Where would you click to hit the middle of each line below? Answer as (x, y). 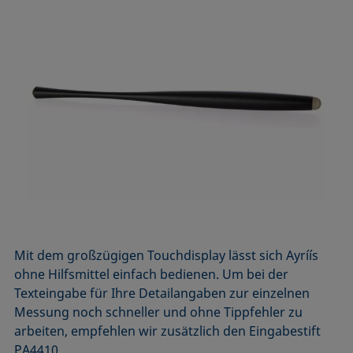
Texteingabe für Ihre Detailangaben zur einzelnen (162, 294)
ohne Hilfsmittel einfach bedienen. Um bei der (152, 275)
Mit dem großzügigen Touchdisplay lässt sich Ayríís (167, 256)
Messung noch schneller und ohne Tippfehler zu (159, 312)
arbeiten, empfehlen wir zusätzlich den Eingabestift (168, 331)
